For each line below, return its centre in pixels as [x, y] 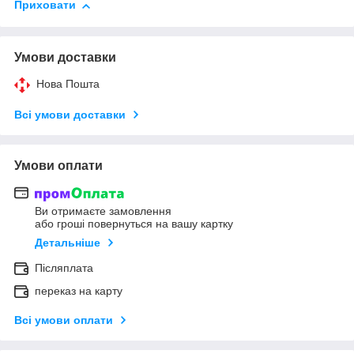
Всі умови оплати [64, 320]
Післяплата [64, 268]
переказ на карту [79, 291]
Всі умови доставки [70, 114]
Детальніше [68, 243]
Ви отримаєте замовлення [103, 211]
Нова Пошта [68, 83]
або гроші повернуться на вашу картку [134, 224]
